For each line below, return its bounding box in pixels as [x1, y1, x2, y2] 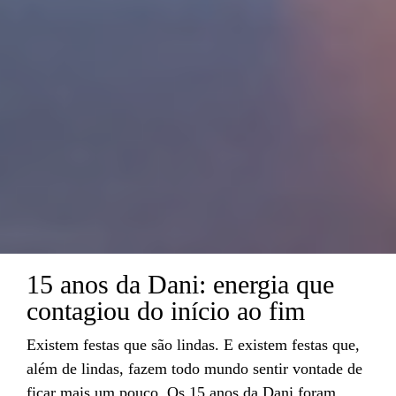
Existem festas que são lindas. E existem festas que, [27, 336, 360, 354]
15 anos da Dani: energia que [27, 270, 334, 300]
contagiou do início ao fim [27, 296, 305, 326]
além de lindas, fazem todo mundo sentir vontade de [27, 360, 362, 378]
